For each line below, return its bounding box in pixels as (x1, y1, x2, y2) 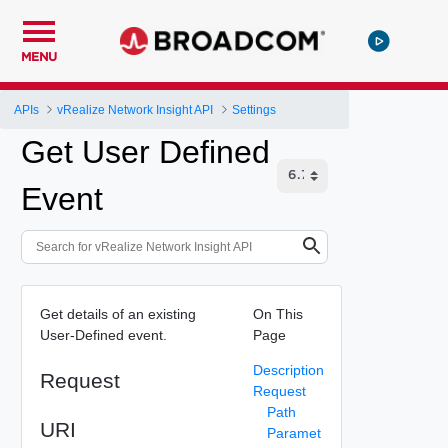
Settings (231, 102, 276, 117)
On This (252, 305, 303, 322)
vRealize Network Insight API (57, 102, 214, 117)
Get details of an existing (39, 305, 196, 322)
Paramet (266, 424, 321, 441)
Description (252, 361, 324, 378)
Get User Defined (21, 134, 270, 170)
